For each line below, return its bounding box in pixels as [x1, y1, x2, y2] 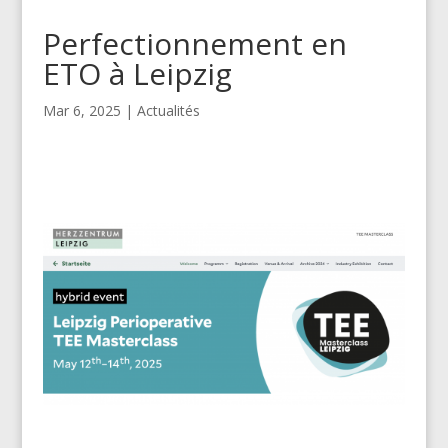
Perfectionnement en [42, 22, 347, 64]
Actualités [136, 100, 200, 120]
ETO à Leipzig [42, 52, 232, 94]
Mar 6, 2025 [42, 100, 121, 120]
